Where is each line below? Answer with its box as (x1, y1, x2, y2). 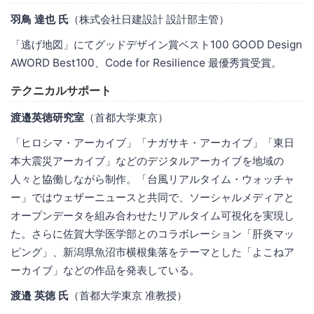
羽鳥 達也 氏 (11, 12, 69, 26)
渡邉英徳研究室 (11, 110, 84, 124)
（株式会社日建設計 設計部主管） (69, 12, 229, 26)
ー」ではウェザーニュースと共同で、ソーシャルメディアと (11, 190, 294, 204)
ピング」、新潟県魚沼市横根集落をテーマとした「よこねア (11, 245, 294, 259)
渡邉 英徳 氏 (11, 288, 69, 302)
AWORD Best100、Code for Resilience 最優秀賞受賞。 (11, 55, 282, 69)
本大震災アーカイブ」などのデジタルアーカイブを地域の (11, 153, 284, 168)
